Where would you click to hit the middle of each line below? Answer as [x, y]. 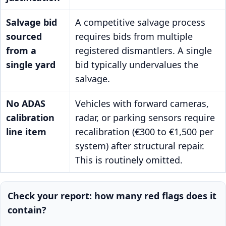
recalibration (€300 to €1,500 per [144, 132]
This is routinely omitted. [129, 160]
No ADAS [26, 104]
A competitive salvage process [140, 22]
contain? [27, 210]
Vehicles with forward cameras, [142, 104]
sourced [24, 37]
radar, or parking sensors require [145, 118]
